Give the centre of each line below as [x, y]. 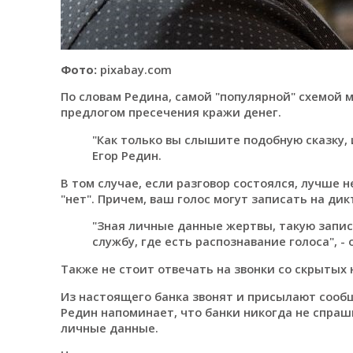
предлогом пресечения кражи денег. [171, 112]
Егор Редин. [126, 155]
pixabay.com [134, 69]
